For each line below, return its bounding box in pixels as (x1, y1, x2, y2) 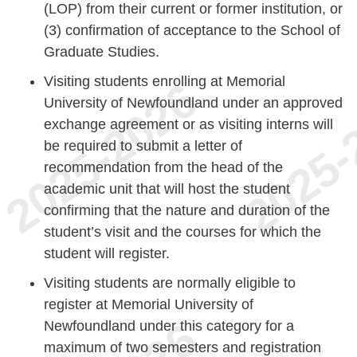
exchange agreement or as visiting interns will (44, 116, 333, 133)
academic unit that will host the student (44, 181, 290, 198)
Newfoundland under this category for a (44, 318, 294, 335)
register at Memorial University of (44, 296, 253, 313)
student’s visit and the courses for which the (44, 224, 321, 241)
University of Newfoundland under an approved (44, 95, 343, 112)
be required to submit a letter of (44, 138, 242, 155)
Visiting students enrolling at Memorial (44, 73, 285, 90)
